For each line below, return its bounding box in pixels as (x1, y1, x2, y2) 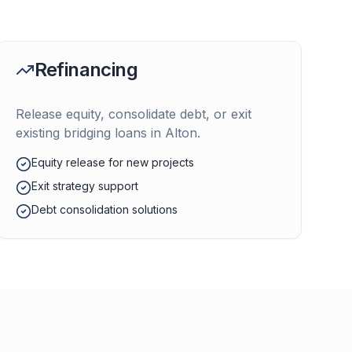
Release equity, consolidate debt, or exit (15, 106, 251, 122)
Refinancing (34, 58, 138, 81)
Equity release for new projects (31, 156, 194, 169)
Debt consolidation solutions (31, 203, 178, 216)
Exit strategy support (31, 179, 138, 192)
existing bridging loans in (15, 125, 165, 141)
